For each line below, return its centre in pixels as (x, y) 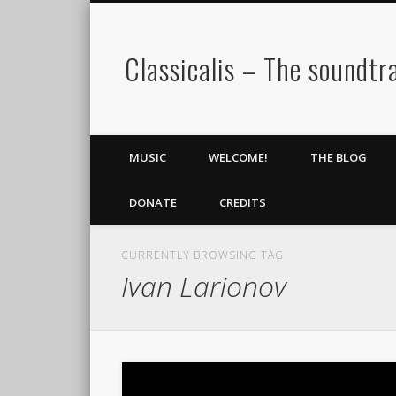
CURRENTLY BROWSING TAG (203, 255)
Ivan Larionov (204, 286)
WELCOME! (238, 157)
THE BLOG (339, 157)
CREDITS (243, 202)
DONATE (153, 202)
